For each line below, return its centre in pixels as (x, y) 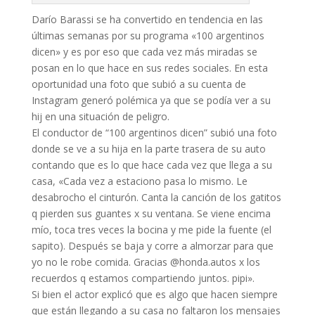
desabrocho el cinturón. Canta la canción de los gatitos (156, 197)
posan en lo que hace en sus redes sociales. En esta (149, 67)
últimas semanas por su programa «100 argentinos (148, 35)
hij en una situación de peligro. (100, 116)
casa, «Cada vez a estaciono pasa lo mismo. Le (139, 181)
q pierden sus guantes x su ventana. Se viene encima (151, 213)
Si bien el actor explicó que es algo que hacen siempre (154, 294)
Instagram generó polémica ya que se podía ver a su (151, 100)
